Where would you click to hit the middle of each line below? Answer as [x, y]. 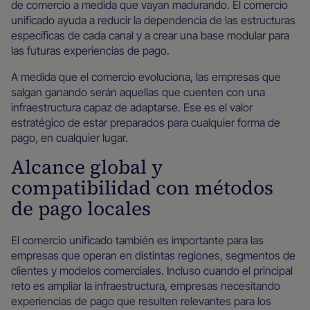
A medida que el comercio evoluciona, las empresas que [146, 77]
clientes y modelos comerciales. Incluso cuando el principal [152, 271]
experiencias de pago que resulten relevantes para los [141, 301]
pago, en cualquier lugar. [70, 138]
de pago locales [81, 208]
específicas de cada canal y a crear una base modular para [150, 35]
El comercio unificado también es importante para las [137, 240]
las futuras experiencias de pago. [90, 51]
